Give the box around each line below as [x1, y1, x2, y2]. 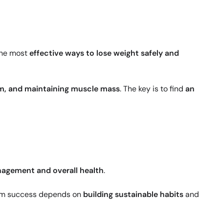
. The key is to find [120, 84, 185, 94]
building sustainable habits [83, 189, 183, 200]
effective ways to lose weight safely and [29, 48, 179, 59]
